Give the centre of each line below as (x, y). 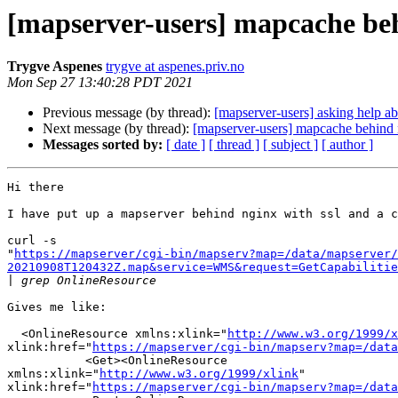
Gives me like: (57, 307)
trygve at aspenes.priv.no (175, 67)
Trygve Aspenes (55, 67)
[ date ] (186, 145)
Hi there (36, 187)
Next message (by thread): (118, 129)
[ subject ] (291, 145)
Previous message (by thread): (128, 113)
